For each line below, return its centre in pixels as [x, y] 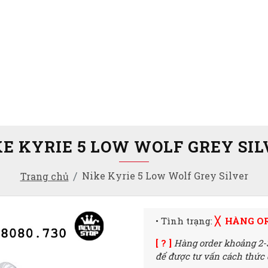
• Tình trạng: [185, 221]
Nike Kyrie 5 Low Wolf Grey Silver [165, 176]
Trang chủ [44, 176]
